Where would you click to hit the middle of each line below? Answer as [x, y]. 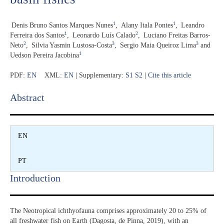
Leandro [193, 25]
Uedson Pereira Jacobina [44, 55]
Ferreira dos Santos [37, 35]
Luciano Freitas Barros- [177, 35]
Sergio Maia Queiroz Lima [158, 45]
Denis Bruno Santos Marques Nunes [62, 25]
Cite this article [169, 75]
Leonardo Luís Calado [104, 35]
